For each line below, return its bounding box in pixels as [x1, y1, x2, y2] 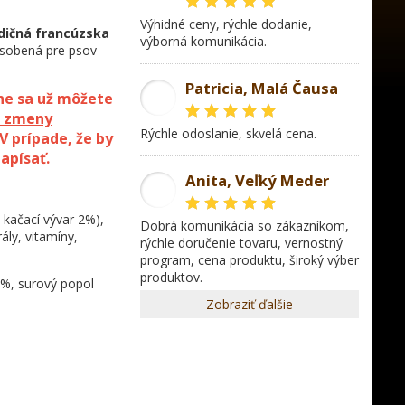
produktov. [140, 268, 202, 286]
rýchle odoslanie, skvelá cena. [148, 125, 316, 142]
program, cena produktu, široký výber [140, 251, 359, 268]
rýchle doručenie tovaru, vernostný [140, 234, 343, 251]
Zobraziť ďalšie [206, 296, 293, 313]
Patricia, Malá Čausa [185, 78, 338, 99]
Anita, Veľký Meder [185, 170, 329, 191]
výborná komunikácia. [140, 33, 267, 50]
